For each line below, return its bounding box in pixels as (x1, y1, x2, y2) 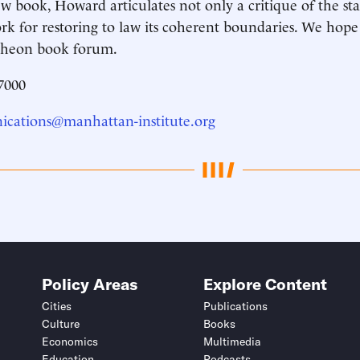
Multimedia (202, 334, 261, 350)
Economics (42, 334, 98, 350)
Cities (42, 299, 72, 314)
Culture (42, 317, 80, 332)
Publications (202, 299, 268, 314)
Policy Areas (42, 274, 137, 295)
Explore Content (202, 274, 327, 295)
